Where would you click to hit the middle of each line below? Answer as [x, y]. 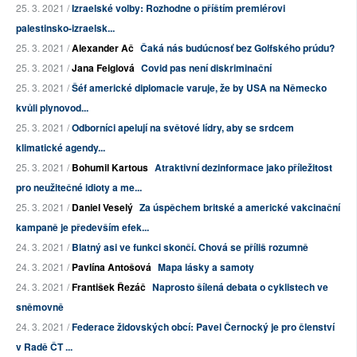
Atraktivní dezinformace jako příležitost [243, 168]
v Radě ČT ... [44, 347]
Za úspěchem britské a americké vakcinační [240, 208]
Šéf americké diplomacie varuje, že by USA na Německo [199, 88]
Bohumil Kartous [110, 168]
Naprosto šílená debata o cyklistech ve [240, 287]
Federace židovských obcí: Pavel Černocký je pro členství [203, 327]
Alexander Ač [103, 48]
